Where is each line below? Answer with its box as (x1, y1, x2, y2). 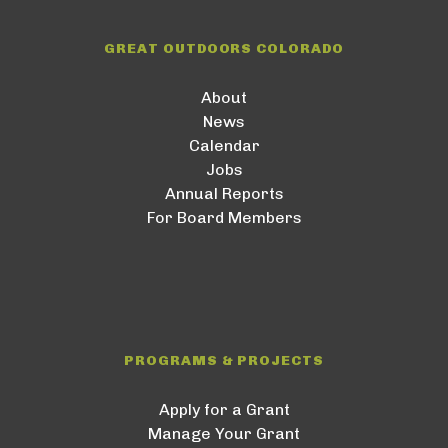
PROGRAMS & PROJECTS (123, 351, 325, 369)
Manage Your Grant (148, 423, 300, 443)
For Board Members (146, 207, 302, 227)
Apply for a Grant (158, 399, 290, 419)
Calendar (188, 135, 260, 155)
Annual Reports (164, 183, 284, 203)
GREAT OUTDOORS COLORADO (103, 39, 345, 57)
